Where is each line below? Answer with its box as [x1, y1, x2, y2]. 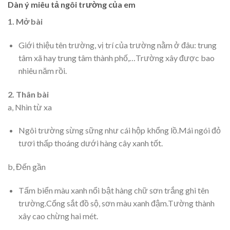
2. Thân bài [8, 89, 49, 99]
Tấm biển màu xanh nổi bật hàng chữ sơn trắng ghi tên [18, 185, 209, 195]
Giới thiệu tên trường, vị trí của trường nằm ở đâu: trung [18, 40, 217, 50]
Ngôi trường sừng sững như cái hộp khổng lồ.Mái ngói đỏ [18, 125, 221, 136]
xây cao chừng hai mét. [18, 210, 98, 221]
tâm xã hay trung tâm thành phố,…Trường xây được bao [18, 52, 215, 63]
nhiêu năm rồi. [18, 65, 67, 75]
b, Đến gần [8, 162, 46, 172]
